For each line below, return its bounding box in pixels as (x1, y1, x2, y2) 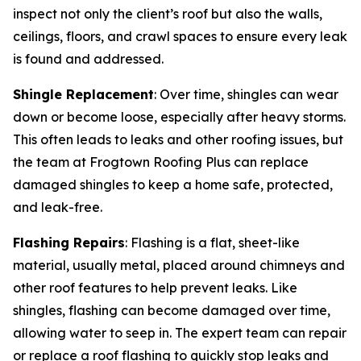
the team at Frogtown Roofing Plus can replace (13, 154, 309, 170)
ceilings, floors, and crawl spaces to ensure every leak (13, 28, 347, 44)
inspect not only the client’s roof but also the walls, (13, 6, 322, 22)
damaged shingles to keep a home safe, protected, (13, 176, 333, 193)
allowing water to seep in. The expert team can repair (13, 325, 346, 341)
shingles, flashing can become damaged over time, (13, 302, 330, 318)
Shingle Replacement (13, 86, 154, 102)
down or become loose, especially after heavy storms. (13, 109, 346, 125)
